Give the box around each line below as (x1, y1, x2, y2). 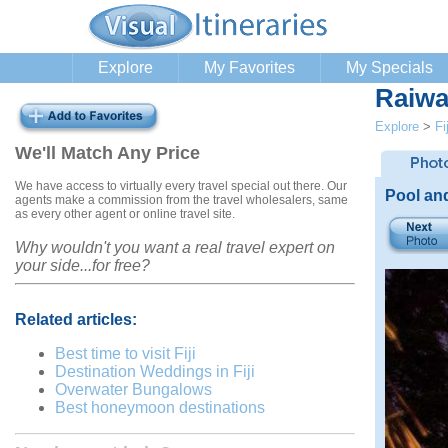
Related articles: (15, 310, 137, 328)
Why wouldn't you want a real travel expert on (15, 238, 335, 256)
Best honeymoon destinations (55, 398, 265, 416)
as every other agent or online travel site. (15, 206, 235, 221)
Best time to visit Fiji (55, 344, 196, 362)
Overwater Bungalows (55, 380, 212, 398)
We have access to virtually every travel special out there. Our (15, 178, 347, 193)
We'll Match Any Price (15, 143, 200, 163)
